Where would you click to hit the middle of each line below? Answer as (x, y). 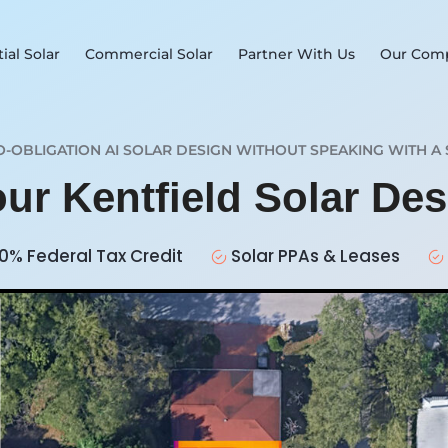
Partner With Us (297, 54)
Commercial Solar (149, 54)
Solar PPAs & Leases (327, 256)
